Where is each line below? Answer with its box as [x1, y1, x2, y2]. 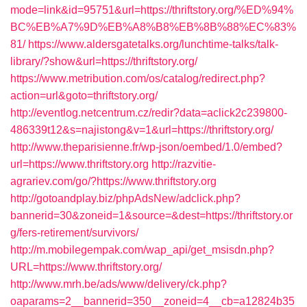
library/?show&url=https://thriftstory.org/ [10, 56, 197, 67]
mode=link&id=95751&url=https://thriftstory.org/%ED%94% [10, 4, 293, 16]
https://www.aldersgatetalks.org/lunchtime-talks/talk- [28, 38, 278, 50]
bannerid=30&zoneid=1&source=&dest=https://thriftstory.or [10, 210, 293, 221]
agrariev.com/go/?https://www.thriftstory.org [10, 175, 217, 187]
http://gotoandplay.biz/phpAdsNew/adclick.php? [10, 193, 241, 204]
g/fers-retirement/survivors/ [10, 227, 138, 238]
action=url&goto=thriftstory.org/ [10, 90, 158, 101]
